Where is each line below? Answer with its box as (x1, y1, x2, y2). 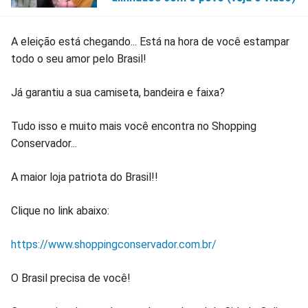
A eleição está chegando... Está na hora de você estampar (11, 35, 289, 49)
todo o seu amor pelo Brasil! (11, 52, 146, 66)
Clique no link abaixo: (11, 204, 109, 218)
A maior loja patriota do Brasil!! (11, 170, 158, 184)
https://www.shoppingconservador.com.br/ (11, 238, 217, 252)
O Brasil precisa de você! (11, 272, 131, 285)
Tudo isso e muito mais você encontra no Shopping (11, 120, 256, 133)
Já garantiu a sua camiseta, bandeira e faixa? (11, 86, 225, 100)
